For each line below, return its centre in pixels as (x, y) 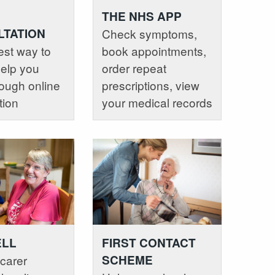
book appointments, (154, 51)
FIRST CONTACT (149, 242)
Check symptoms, (149, 34)
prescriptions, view (150, 85)
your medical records (157, 103)
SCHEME (127, 260)
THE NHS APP (141, 17)
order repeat (134, 68)
